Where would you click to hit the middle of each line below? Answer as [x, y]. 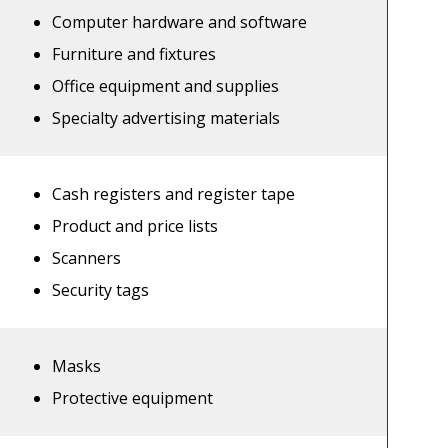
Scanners [87, 258]
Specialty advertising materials [166, 118]
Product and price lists [135, 226]
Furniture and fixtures [134, 54]
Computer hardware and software [180, 22]
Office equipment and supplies [166, 86]
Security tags [101, 290]
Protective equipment [133, 398]
